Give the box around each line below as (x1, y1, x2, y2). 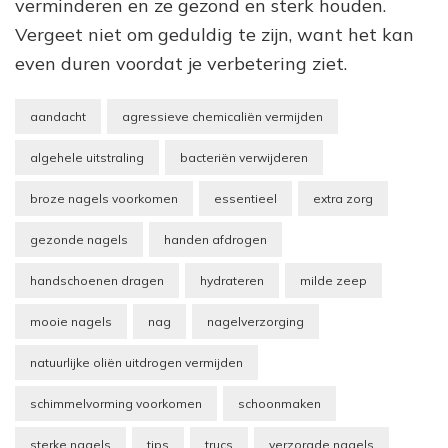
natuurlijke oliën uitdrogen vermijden (30, 354, 243, 370)
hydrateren (200, 272, 264, 288)
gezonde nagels (30, 231, 128, 247)
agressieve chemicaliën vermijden (122, 108, 323, 124)
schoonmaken (238, 395, 321, 411)
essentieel (214, 190, 277, 206)
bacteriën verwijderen (180, 149, 308, 165)
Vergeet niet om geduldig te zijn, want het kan (15, 22, 414, 46)
